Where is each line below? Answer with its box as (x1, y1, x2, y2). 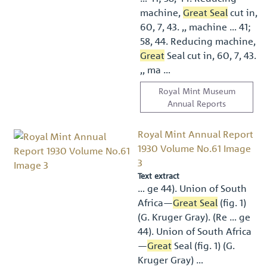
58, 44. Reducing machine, (140, 35, 256, 47)
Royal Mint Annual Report (138, 128, 254, 140)
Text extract (138, 170, 180, 181)
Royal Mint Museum (158, 85, 235, 96)
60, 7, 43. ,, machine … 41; (140, 20, 251, 33)
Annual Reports (167, 97, 226, 108)
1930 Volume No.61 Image (138, 142, 252, 154)
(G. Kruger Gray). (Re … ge (138, 210, 251, 223)
